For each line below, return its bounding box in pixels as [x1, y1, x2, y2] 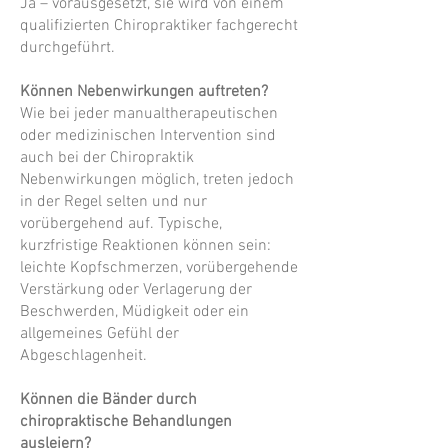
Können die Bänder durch [20, 390, 197, 410]
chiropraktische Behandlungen [20, 412, 232, 432]
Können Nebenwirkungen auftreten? [20, 82, 268, 102]
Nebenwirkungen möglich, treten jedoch [20, 170, 294, 190]
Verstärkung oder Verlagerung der [20, 280, 252, 300]
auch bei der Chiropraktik [20, 148, 194, 168]
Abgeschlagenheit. [20, 346, 147, 366]
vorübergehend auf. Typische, [20, 214, 222, 234]
